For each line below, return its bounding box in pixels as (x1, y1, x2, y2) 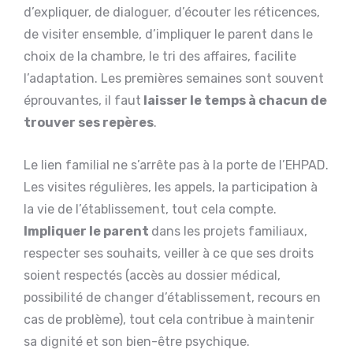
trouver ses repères (24, 114, 154, 130)
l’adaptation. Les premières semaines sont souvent (24, 70, 324, 86)
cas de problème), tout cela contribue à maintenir (24, 311, 314, 327)
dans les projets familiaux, (151, 223, 307, 239)
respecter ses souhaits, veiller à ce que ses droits (24, 245, 314, 261)
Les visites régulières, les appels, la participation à (24, 179, 318, 195)
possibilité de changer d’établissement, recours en (24, 289, 321, 305)
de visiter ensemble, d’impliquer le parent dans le (24, 26, 313, 42)
